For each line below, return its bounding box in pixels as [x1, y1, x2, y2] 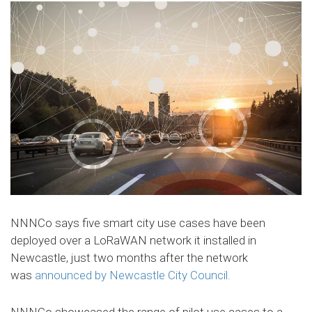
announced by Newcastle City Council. [35, 268, 231, 283]
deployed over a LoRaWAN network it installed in [10, 233, 256, 248]
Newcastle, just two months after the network [10, 251, 248, 265]
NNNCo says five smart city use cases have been [10, 216, 265, 231]
